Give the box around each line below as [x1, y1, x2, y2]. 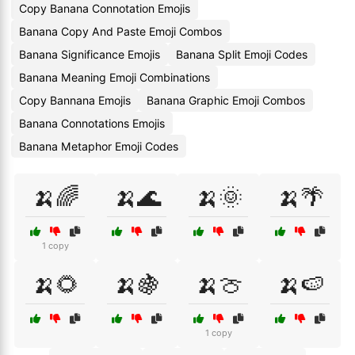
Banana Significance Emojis [19, 48, 160, 61]
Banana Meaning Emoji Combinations [19, 71, 210, 84]
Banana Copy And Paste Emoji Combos [19, 25, 222, 38]
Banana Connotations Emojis [19, 116, 165, 130]
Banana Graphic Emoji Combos [147, 94, 305, 107]
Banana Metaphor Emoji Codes [19, 139, 178, 153]
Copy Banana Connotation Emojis [19, 2, 190, 15]
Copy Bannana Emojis [19, 94, 131, 107]
